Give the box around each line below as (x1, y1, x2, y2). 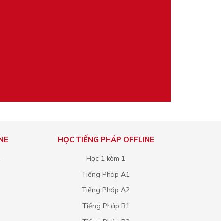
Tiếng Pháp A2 (82, 185, 130, 194)
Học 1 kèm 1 (86, 154, 126, 163)
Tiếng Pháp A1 (82, 170, 130, 179)
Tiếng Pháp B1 (82, 201, 130, 210)
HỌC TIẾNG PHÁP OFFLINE (57, 135, 154, 144)
